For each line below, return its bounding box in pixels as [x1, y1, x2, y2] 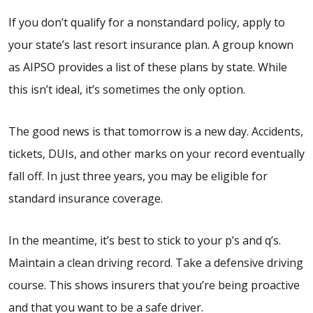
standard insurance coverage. [8, 191, 163, 207]
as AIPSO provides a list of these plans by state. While [8, 59, 287, 75]
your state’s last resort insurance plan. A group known [8, 37, 293, 53]
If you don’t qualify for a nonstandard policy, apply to [8, 15, 285, 31]
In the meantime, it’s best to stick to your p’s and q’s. [8, 233, 281, 249]
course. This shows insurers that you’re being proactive [8, 277, 300, 293]
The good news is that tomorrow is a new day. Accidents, [8, 124, 303, 140]
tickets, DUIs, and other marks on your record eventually [8, 146, 305, 162]
